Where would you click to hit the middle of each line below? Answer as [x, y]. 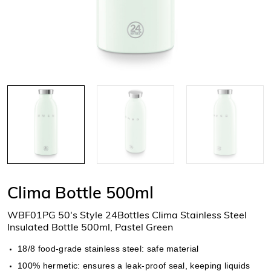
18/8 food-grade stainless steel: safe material [108, 249]
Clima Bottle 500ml [80, 192]
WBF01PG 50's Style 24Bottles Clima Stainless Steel [127, 215]
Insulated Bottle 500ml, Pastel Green [90, 227]
